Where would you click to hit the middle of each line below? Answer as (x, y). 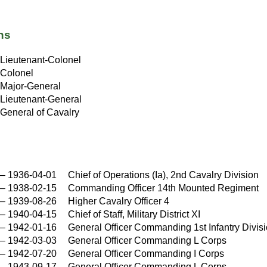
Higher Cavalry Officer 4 (119, 201)
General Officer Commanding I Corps (146, 253)
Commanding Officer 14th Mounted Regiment (164, 188)
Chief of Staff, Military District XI (134, 214)
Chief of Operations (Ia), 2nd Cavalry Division (164, 175)
